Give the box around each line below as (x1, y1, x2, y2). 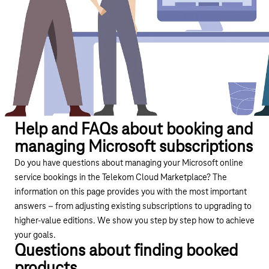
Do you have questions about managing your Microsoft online (14, 159, 243, 169)
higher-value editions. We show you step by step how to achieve (14, 216, 255, 226)
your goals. (14, 231, 56, 241)
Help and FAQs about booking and (14, 121, 253, 139)
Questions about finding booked (14, 243, 238, 261)
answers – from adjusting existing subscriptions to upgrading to (14, 202, 252, 212)
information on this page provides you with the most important (14, 187, 247, 198)
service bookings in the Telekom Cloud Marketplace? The (14, 173, 227, 183)
